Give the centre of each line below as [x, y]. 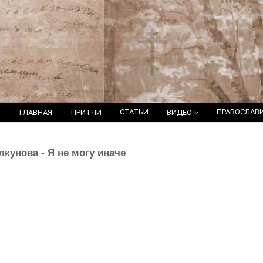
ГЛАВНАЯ [36, 112]
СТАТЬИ [134, 112]
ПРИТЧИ [86, 112]
